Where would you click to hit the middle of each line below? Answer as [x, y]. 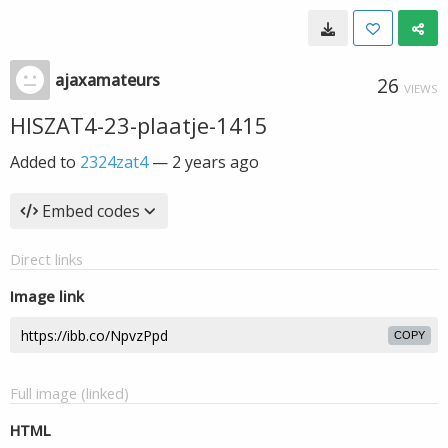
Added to [45, 162]
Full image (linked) [69, 393]
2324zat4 [114, 162]
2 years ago [215, 162]
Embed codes [91, 211]
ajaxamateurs [107, 80]
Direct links [46, 259]
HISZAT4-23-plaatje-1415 [139, 125]
